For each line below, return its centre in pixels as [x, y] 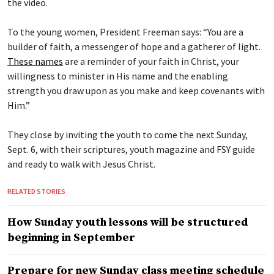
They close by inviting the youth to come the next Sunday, [128, 135]
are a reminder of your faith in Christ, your [151, 61]
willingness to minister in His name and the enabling [118, 76]
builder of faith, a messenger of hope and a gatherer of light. [134, 47]
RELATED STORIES [36, 191]
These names [35, 61]
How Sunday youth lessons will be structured [128, 223]
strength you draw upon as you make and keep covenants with [136, 91]
